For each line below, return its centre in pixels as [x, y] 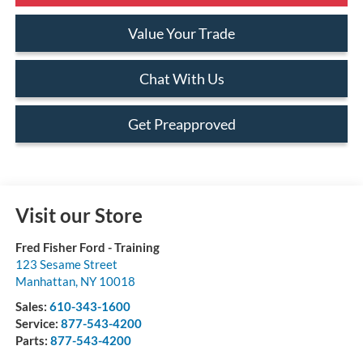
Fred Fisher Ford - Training [87, 247]
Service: [38, 323]
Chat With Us [181, 78]
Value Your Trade [181, 33]
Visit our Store [79, 215]
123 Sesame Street [66, 264]
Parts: [32, 340]
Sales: [32, 306]
